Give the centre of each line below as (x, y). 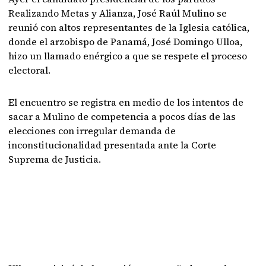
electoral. (30, 70)
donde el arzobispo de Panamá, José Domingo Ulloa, (126, 42)
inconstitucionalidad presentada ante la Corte (113, 145)
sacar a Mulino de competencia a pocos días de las (122, 116)
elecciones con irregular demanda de (92, 131)
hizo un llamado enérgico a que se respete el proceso (128, 56)
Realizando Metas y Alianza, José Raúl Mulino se (118, 13)
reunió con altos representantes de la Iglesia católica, (129, 27)
